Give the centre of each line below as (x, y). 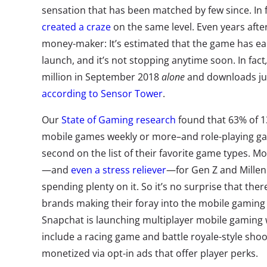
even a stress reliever (119, 170)
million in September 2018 (102, 77)
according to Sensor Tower (102, 94)
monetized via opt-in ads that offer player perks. (150, 253)
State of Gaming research (119, 120)
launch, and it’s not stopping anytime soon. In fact (153, 60)
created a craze (76, 27)
